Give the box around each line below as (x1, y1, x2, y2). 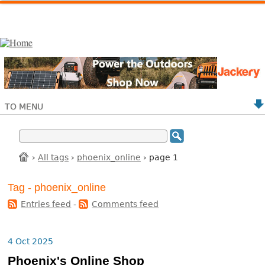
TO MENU (5, 101, 43, 111)
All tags (38, 152, 69, 162)
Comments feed (92, 199, 159, 209)
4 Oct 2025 (8, 237, 54, 247)
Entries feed (21, 199, 72, 209)
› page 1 (141, 152, 178, 162)
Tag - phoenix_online (8, 182, 106, 194)
